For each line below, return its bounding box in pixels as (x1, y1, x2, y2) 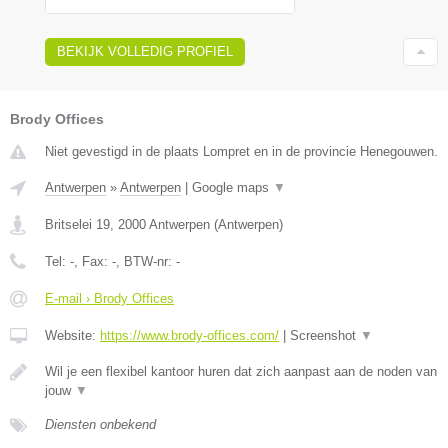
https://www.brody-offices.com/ (100, 327, 279, 343)
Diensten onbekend (45, 416, 156, 432)
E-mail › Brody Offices (45, 290, 174, 306)
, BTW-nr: (116, 253, 176, 269)
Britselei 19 (45, 216, 110, 232)
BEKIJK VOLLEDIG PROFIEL (57, 43, 233, 59)
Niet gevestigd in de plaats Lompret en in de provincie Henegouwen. (45, 143, 438, 159)
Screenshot (290, 327, 360, 343)
